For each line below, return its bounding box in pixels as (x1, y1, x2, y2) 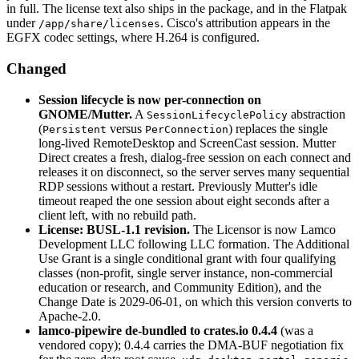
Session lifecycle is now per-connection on (38, 92, 261, 107)
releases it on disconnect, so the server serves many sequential (38, 164, 349, 179)
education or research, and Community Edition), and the (38, 280, 321, 294)
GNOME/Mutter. (38, 107, 132, 121)
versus (107, 121, 145, 135)
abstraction (288, 107, 345, 121)
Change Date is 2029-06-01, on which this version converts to (38, 294, 352, 309)
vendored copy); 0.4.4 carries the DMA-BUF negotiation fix (38, 337, 344, 352)
